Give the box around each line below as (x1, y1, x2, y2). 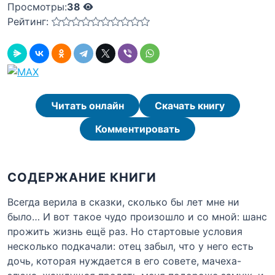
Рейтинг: (7, 15, 48, 28)
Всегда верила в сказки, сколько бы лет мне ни (7, 195, 239, 208)
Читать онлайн (50, 99, 124, 112)
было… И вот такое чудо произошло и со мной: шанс (7, 210, 267, 223)
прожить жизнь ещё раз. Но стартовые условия (7, 225, 242, 238)
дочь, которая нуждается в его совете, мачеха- (7, 254, 241, 267)
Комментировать (95, 122, 180, 135)
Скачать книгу (154, 99, 225, 112)
